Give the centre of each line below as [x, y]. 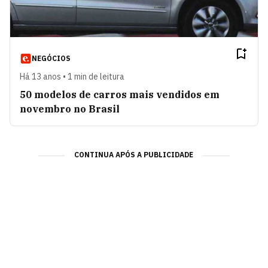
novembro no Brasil [70, 109]
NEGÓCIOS [51, 58]
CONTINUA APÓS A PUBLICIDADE [134, 154]
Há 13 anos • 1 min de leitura [72, 76]
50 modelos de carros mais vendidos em [120, 94]
